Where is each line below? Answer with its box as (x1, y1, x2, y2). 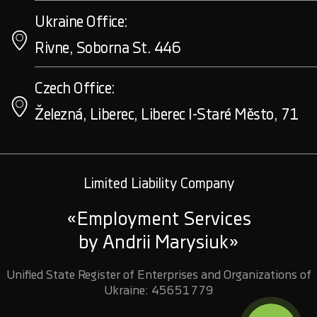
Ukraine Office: (35, 15, 128, 30)
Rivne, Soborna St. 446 (35, 41, 181, 57)
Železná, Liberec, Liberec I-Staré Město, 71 (35, 107, 299, 122)
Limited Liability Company (83, 177, 234, 192)
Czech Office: (35, 81, 115, 96)
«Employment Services (66, 210, 251, 229)
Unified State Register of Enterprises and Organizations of (6, 269, 311, 282)
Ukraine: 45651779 (103, 284, 214, 297)
